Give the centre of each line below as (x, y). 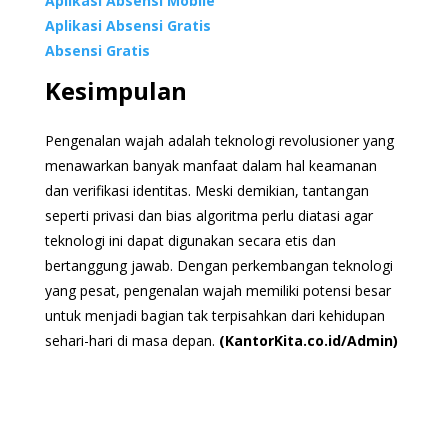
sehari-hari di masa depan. (131, 340)
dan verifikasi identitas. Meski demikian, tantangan (206, 190)
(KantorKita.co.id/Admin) (308, 340)
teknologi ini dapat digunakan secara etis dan (190, 240)
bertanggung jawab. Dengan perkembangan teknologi (218, 265)
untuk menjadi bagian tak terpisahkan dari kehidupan (214, 315)
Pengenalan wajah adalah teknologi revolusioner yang (219, 140)
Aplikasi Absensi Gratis (127, 25)
